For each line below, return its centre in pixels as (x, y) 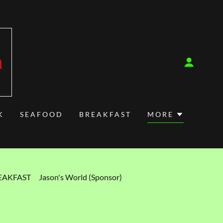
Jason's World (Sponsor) (80, 177)
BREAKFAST (106, 114)
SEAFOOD (42, 114)
